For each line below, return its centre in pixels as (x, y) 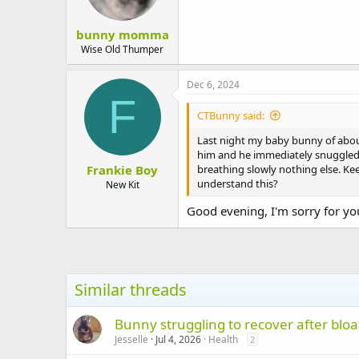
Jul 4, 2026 (178, 339)
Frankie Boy (122, 169)
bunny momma (122, 34)
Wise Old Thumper (122, 49)
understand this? (238, 184)
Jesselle (131, 339)
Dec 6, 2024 (213, 85)
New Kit (122, 184)
